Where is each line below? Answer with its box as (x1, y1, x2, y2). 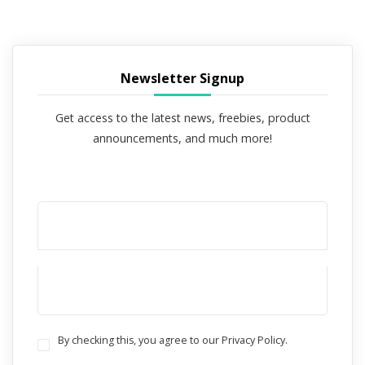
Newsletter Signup (121, 69, 244, 87)
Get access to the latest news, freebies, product (55, 110, 310, 125)
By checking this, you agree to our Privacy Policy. (58, 333, 288, 347)
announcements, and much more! (93, 130, 272, 146)
